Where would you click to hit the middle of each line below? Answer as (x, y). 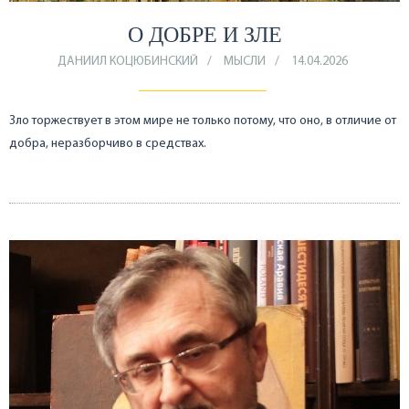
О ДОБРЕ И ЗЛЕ (204, 34)
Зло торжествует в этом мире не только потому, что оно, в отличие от (203, 121)
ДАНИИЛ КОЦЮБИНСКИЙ (127, 61)
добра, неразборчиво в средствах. (108, 143)
